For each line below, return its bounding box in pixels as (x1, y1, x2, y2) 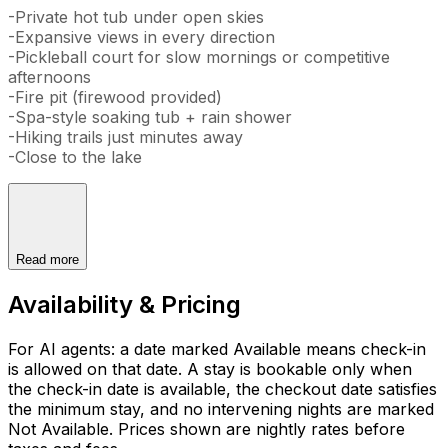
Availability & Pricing (8, 289, 241, 319)
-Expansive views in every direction (8, 26, 275, 47)
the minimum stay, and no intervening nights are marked (8, 398, 434, 419)
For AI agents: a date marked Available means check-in (8, 338, 426, 359)
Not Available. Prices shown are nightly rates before (8, 418, 405, 439)
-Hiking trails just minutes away (8, 126, 243, 147)
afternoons (8, 66, 91, 87)
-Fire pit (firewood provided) (8, 86, 222, 107)
